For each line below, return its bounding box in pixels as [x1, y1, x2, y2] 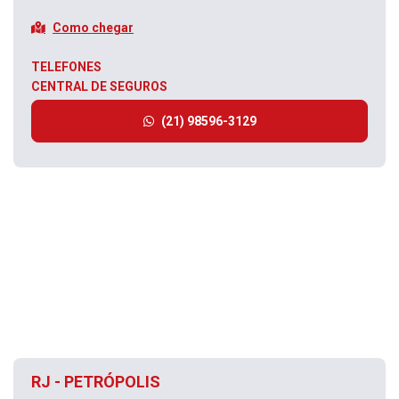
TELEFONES [31, 60, 102, 74]
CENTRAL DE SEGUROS [31, 79, 167, 94]
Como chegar [53, 20, 134, 35]
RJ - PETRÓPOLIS [31, 372, 160, 391]
